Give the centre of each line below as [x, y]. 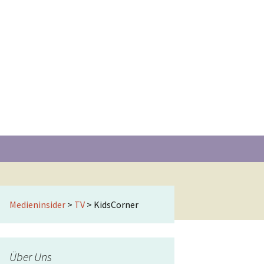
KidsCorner [116, 204]
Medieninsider [37, 204]
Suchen [168, 143]
